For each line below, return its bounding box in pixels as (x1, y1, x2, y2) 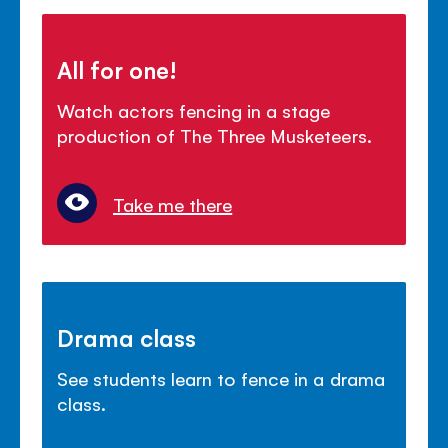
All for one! (57, 53, 178, 84)
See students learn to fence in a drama (57, 366, 385, 391)
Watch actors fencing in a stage (57, 97, 331, 122)
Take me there (113, 192, 233, 217)
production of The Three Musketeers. (57, 122, 372, 147)
